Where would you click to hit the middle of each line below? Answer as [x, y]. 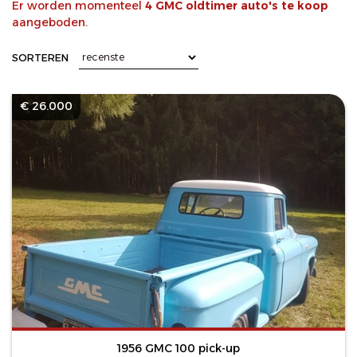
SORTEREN [40, 58]
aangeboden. [50, 22]
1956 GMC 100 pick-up [178, 348]
